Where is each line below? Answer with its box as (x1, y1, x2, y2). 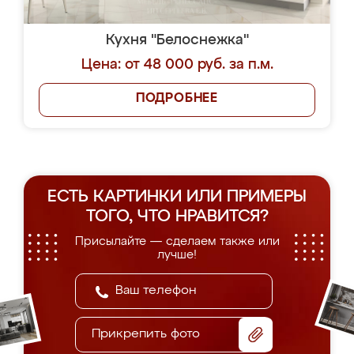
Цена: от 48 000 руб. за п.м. (81, 58, 273, 72)
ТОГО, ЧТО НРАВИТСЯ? (85, 209, 269, 225)
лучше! (157, 249, 197, 261)
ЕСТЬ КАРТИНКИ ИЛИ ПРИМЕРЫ (47, 189, 307, 205)
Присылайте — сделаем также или (74, 235, 280, 247)
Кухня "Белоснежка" (105, 33, 249, 47)
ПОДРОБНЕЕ (135, 92, 219, 105)
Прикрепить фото (92, 328, 200, 341)
